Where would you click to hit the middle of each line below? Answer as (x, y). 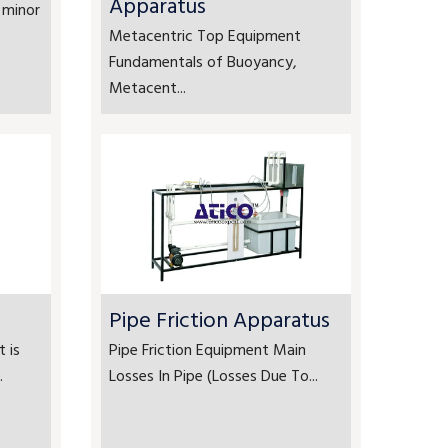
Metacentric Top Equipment (205, 37)
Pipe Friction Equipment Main (207, 351)
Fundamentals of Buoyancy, (203, 63)
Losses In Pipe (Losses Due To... (213, 377)
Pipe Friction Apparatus (219, 321)
